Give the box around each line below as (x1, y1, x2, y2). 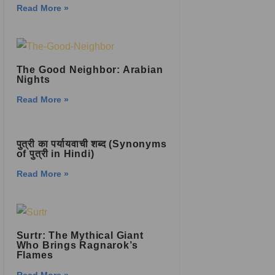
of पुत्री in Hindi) (16, 149, 95, 159)
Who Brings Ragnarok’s (16, 240, 138, 250)
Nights (16, 74, 50, 85)
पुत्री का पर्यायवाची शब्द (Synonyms (16, 139, 167, 149)
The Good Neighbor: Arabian (16, 64, 163, 75)
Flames (16, 250, 53, 260)
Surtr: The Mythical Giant (16, 230, 144, 241)
